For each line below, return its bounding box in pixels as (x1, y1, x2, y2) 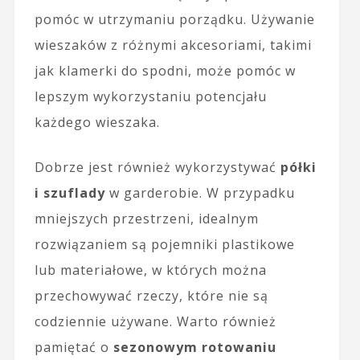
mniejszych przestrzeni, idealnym (34, 209, 259, 227)
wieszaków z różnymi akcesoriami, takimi (34, 35, 312, 54)
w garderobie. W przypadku (104, 183, 295, 202)
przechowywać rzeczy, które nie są (34, 286, 268, 305)
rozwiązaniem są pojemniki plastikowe (34, 235, 295, 253)
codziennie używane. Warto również (34, 312, 276, 330)
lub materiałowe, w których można (34, 260, 267, 279)
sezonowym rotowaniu (112, 337, 276, 356)
